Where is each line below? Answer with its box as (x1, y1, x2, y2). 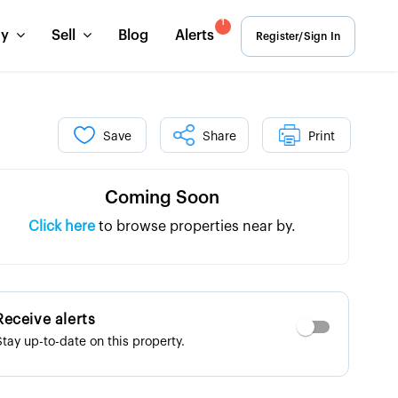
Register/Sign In (255, 31, 340, 42)
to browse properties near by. (99, 219, 297, 234)
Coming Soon (105, 189, 220, 207)
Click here (28, 219, 96, 234)
